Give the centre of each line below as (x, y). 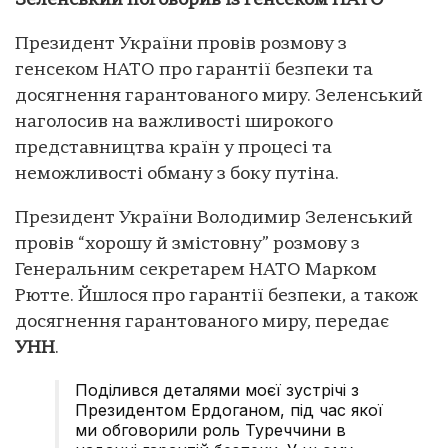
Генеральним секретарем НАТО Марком (196, 270)
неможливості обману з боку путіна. (177, 174)
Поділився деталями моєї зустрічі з (217, 389)
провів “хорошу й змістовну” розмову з (187, 244)
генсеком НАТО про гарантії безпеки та (194, 70)
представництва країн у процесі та (173, 148)
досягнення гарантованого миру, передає (202, 322)
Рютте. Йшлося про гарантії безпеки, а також (216, 296)
